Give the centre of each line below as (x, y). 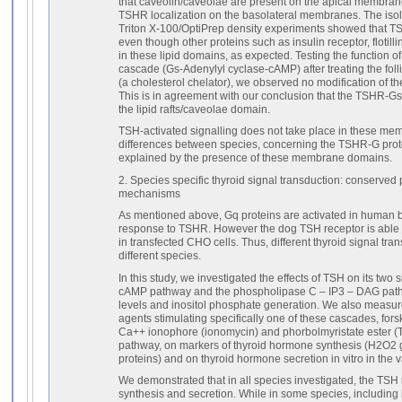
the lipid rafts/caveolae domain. (194, 109)
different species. (160, 256)
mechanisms (149, 193)
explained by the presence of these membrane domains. (255, 158)
